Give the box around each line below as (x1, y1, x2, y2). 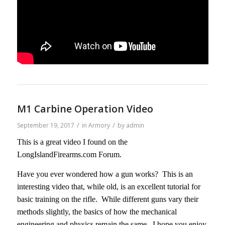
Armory (88, 121, 110, 130)
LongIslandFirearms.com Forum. (17, 150, 122, 159)
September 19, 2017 (17, 121, 74, 130)
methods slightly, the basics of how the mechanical (17, 207, 177, 216)
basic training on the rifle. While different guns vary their (17, 194, 198, 203)
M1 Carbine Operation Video (17, 101, 153, 116)
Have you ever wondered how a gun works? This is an (17, 169, 193, 178)
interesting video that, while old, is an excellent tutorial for (17, 182, 200, 191)
